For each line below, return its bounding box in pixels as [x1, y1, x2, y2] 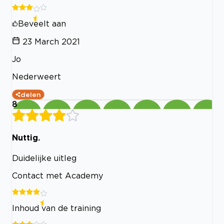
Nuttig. [12, 133, 40, 142]
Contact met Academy [12, 170, 103, 180]
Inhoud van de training [12, 203, 101, 212]
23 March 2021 [22, 37, 80, 46]
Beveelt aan [18, 19, 66, 28]
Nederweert [12, 72, 61, 81]
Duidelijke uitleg [12, 153, 76, 162]
